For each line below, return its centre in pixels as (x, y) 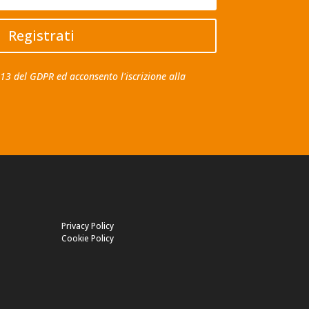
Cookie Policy (88, 239)
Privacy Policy (88, 226)
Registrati (41, 36)
